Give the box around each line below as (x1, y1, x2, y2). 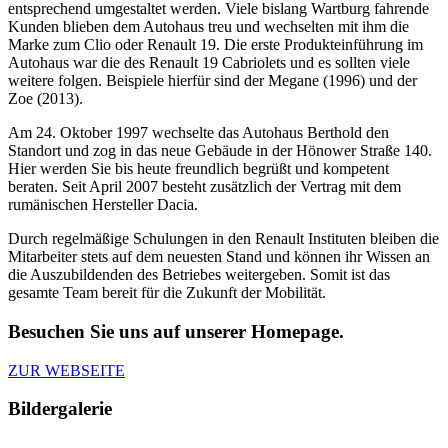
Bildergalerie (8, 398, 112, 420)
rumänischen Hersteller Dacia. (8, 196, 198, 214)
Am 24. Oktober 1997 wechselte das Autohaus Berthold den (8, 124, 389, 142)
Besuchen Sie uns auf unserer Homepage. (8, 321, 344, 343)
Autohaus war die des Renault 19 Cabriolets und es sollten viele (8, 54, 410, 72)
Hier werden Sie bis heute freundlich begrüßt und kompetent (8, 160, 389, 178)
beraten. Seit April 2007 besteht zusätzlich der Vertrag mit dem (8, 178, 401, 196)
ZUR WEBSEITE (8, 361, 125, 379)
